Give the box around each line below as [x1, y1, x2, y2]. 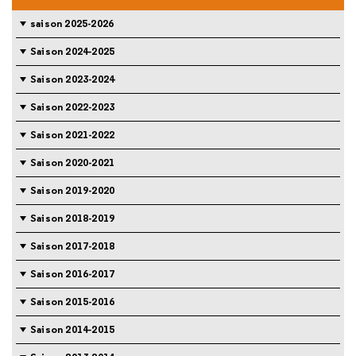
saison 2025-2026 [30, 16, 114, 30]
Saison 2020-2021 [30, 155, 115, 169]
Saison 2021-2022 [30, 127, 115, 141]
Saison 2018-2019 [30, 211, 115, 225]
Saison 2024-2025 [30, 44, 115, 58]
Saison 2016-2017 [30, 266, 115, 281]
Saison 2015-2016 [30, 294, 115, 308]
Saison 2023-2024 [30, 72, 115, 86]
